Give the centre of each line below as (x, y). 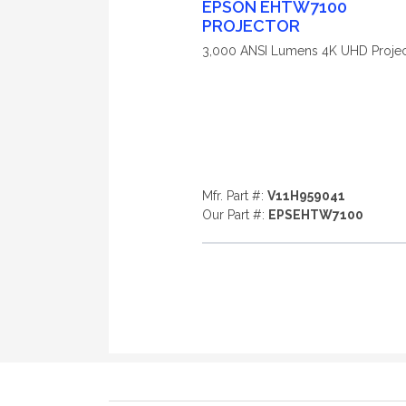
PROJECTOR (251, 26)
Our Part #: (235, 215)
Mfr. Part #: (234, 196)
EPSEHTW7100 (315, 215)
